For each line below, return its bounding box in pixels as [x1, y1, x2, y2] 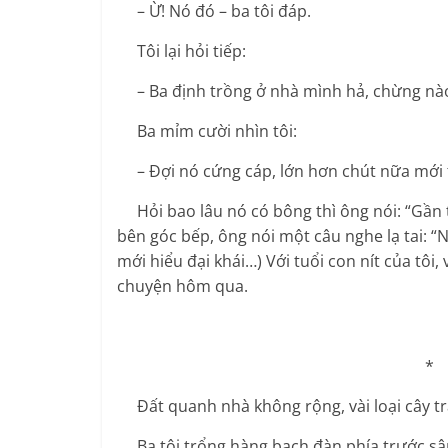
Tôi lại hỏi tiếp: [117, 39, 246, 62]
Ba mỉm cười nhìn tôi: [117, 119, 297, 142]
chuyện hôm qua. [117, 274, 248, 297]
